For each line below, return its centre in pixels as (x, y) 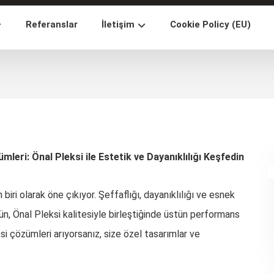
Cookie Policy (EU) (211, 24)
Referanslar (52, 24)
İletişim (118, 24)
